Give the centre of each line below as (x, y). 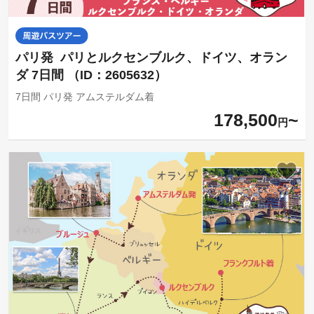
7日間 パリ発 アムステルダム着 (84, 96)
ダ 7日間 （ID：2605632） (91, 75)
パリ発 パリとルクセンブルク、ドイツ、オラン (151, 57)
